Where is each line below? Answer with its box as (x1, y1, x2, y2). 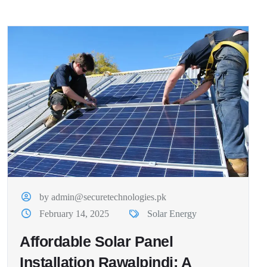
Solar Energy (147, 208, 197, 219)
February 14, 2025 (39, 208, 110, 219)
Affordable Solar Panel (20, 232, 173, 250)
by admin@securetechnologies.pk (39, 191, 167, 202)
